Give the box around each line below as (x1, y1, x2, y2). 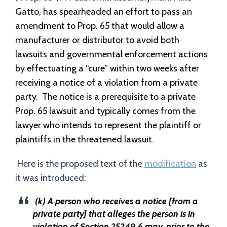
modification (144, 158, 196, 169)
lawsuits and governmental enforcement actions (15, 49, 208, 60)
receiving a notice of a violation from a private (15, 77, 198, 88)
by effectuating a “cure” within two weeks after (15, 63, 199, 74)
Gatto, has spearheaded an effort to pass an (15, 6, 192, 17)
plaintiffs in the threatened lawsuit (15, 134, 152, 145)
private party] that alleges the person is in (33, 208, 195, 219)
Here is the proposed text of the (17, 158, 144, 169)
